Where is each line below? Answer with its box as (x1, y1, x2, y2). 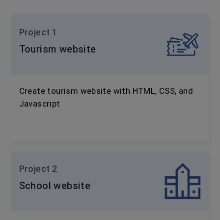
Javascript (19, 99, 60, 109)
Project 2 (19, 164, 57, 174)
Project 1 (19, 27, 57, 37)
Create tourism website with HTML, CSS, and (19, 86, 193, 96)
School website (19, 180, 91, 192)
